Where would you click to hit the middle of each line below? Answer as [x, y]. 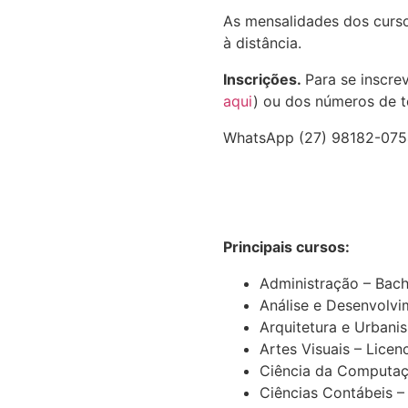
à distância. [262, 42]
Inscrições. [264, 79]
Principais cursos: [286, 246]
